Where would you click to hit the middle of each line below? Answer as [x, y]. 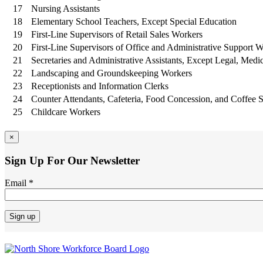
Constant [21, 237]
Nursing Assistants [65, 8]
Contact [18, 247]
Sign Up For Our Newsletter [72, 160]
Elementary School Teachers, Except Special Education [134, 21]
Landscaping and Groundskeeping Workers [112, 73]
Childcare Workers [66, 112]
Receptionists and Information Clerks [100, 86]
